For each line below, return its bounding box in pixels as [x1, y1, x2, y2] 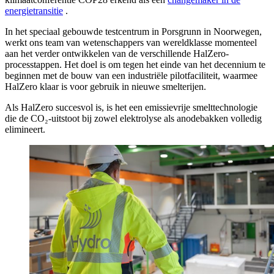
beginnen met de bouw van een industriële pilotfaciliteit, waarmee [5, 70, 257, 81]
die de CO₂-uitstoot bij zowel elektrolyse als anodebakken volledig [5, 113, 262, 124]
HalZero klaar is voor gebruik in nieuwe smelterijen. [5, 81, 206, 92]
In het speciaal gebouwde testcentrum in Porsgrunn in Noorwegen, [5, 26, 262, 37]
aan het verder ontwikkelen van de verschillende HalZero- [5, 48, 229, 59]
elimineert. [5, 124, 45, 135]
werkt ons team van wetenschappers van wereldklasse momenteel [5, 37, 257, 48]
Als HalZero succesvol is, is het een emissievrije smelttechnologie [5, 102, 257, 113]
